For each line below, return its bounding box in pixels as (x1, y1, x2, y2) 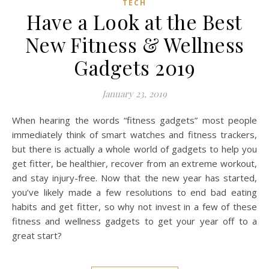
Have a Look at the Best (26, 8, 243, 35)
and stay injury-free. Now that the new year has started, (12, 172, 257, 184)
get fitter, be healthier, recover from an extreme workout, (12, 157, 257, 170)
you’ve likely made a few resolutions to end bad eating (12, 186, 257, 199)
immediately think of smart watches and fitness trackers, (12, 128, 257, 141)
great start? (12, 229, 62, 242)
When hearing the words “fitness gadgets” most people (12, 114, 20, 127)
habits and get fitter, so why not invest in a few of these (12, 201, 257, 213)
